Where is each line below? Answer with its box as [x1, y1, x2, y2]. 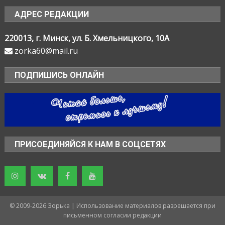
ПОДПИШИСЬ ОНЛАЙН [15, 70, 104, 80]
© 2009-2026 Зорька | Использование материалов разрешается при [10, 201, 215, 210]
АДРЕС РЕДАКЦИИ [15, 10, 89, 20]
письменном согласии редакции [63, 210, 162, 219]
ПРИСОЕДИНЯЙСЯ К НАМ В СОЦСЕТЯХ [15, 139, 166, 149]
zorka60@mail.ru [13, 45, 78, 57]
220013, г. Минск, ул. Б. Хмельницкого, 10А [5, 33, 170, 44]
